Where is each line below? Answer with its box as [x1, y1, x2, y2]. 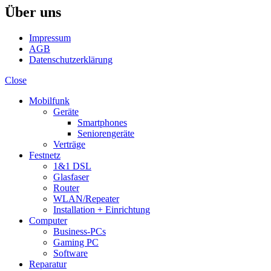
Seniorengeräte [77, 128, 134, 139]
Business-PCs [53, 226, 106, 237]
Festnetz [29, 150, 60, 161]
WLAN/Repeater [53, 194, 119, 204]
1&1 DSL [53, 161, 91, 172]
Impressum [29, 33, 71, 44]
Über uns [5, 4, 61, 21]
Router [53, 183, 79, 194]
